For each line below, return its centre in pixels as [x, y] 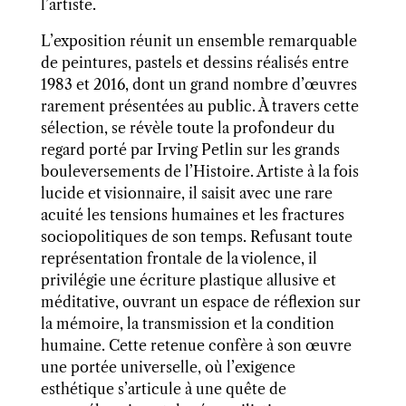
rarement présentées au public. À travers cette [199, 106]
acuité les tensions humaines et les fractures [192, 215]
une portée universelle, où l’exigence [168, 367]
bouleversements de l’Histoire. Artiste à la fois [199, 172]
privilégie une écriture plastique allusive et [188, 280]
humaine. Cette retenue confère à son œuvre [196, 346]
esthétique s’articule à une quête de [163, 389]
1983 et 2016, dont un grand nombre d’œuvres [198, 85]
